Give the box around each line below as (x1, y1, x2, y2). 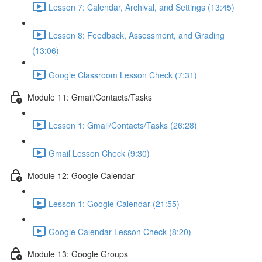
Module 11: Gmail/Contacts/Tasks (27, 91, 152, 103)
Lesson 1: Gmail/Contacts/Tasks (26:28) (49, 119, 197, 131)
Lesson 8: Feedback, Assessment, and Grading (49, 29, 225, 41)
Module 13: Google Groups (27, 247, 128, 260)
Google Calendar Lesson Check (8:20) (49, 225, 191, 237)
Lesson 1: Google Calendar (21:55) (49, 197, 180, 209)
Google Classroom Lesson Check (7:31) (49, 68, 197, 81)
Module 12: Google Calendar (27, 169, 135, 181)
